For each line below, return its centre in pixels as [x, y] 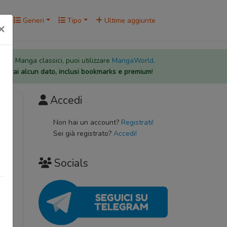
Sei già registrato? [83, 134]
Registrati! [137, 123]
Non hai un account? [87, 123]
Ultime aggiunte [129, 20]
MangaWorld [133, 61]
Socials [71, 163]
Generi [33, 20]
